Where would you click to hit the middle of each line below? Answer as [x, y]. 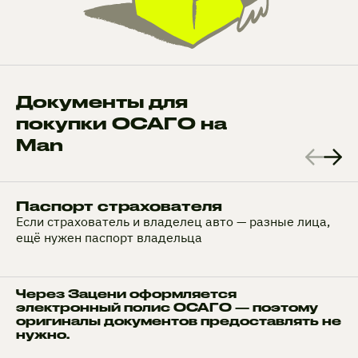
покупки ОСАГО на [121, 123]
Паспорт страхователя [119, 206]
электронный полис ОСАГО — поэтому [167, 308]
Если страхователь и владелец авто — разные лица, [173, 222]
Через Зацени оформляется [126, 294]
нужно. [43, 335]
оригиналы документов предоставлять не [179, 321]
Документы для [102, 102]
